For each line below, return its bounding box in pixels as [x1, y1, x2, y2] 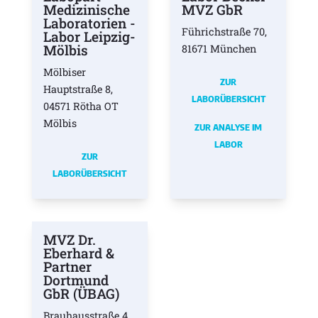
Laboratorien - [43, 14, 136, 33]
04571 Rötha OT [43, 99, 119, 114]
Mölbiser [43, 65, 86, 79]
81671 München [181, 42, 256, 56]
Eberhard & [43, 243, 114, 262]
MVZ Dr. [43, 230, 96, 248]
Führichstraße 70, [181, 25, 267, 39]
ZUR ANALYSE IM [194, 121, 263, 133]
